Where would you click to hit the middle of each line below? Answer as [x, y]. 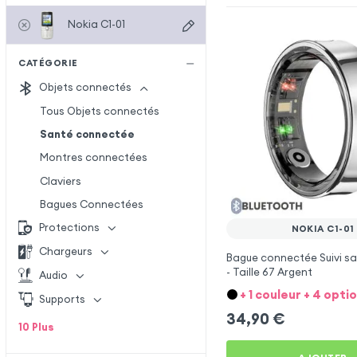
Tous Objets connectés [99, 112]
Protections [70, 228]
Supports [63, 299]
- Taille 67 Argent [269, 272]
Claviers [60, 181]
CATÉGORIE [48, 63]
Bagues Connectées [91, 204]
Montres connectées [93, 158]
